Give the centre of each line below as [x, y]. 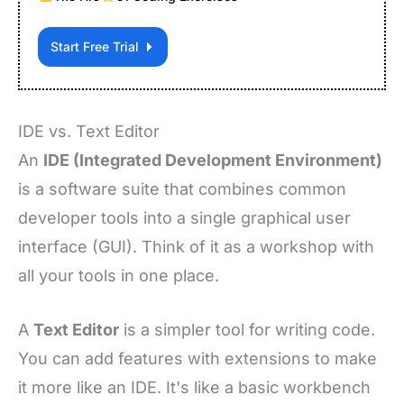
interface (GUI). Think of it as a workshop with [196, 246]
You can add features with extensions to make [197, 359]
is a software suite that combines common [182, 188]
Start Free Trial [95, 46]
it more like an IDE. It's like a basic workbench [194, 388]
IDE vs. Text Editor [89, 131]
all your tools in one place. [119, 275]
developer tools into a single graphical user [184, 217]
